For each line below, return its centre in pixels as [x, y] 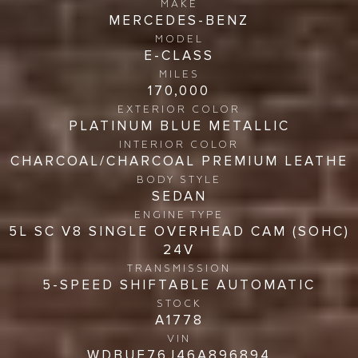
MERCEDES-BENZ [179, 20]
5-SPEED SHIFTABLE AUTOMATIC [179, 284]
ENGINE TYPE [179, 215]
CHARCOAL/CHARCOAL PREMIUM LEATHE [179, 161]
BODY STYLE [179, 180]
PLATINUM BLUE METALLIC [179, 125]
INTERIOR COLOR [179, 145]
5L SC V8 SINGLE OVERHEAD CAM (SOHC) [179, 231]
